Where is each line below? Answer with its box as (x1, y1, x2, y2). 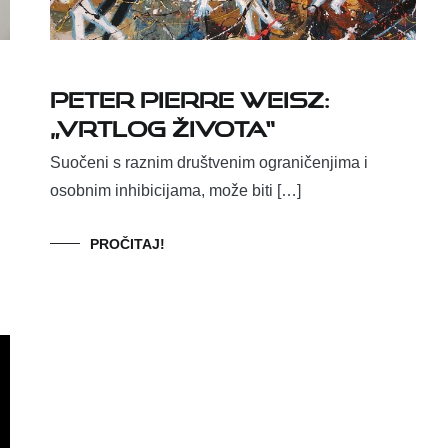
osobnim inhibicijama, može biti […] (50, 182, 301, 200)
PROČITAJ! (90, 236, 165, 253)
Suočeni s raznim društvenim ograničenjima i (50, 154, 368, 172)
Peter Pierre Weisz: (50, 78, 330, 114)
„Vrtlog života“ (50, 107, 275, 143)
